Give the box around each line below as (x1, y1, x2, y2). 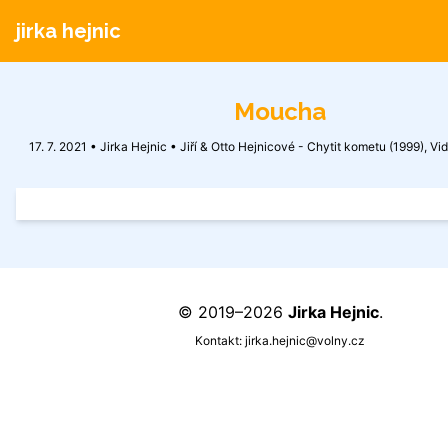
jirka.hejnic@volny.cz (245, 333, 365, 348)
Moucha (234, 97, 326, 126)
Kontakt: (195, 333, 245, 348)
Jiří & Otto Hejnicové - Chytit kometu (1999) (179, 139, 424, 154)
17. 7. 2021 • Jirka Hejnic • (28, 139, 180, 154)
